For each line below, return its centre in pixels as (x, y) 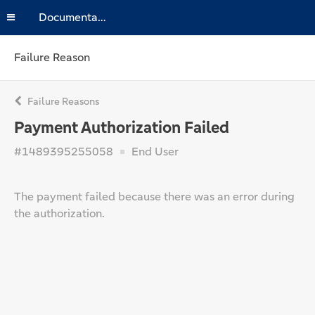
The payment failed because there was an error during (154, 197)
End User (154, 152)
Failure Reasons (62, 101)
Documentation (102, 17)
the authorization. (59, 213)
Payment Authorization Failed (122, 128)
